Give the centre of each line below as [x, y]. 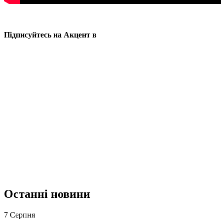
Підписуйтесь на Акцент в [50, 35]
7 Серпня [19, 215]
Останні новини [47, 194]
